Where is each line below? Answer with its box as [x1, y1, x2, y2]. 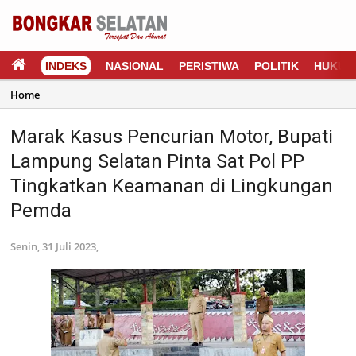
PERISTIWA [179, 60, 239, 72]
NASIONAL [106, 60, 164, 72]
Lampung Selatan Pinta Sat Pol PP [10, 150, 304, 172]
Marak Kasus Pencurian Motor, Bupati [10, 126, 333, 148]
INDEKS [45, 60, 87, 72]
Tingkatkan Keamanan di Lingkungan [10, 175, 333, 197]
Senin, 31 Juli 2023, [10, 239, 99, 253]
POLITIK [254, 60, 299, 72]
